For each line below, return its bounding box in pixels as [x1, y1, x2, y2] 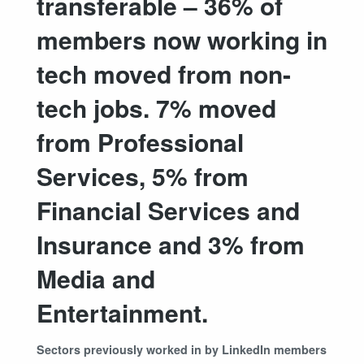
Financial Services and [37, 193, 300, 228]
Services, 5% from [37, 158, 249, 194]
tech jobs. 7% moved [37, 90, 276, 126]
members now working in [37, 22, 327, 58]
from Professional [37, 124, 244, 160]
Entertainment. [37, 295, 208, 331]
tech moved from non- [37, 56, 291, 92]
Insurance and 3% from [37, 227, 305, 262]
